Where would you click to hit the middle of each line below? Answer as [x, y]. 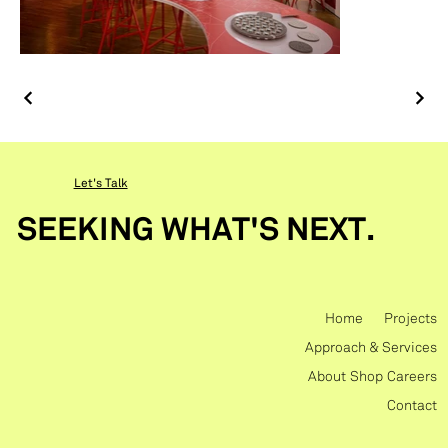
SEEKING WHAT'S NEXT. [196, 231]
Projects [410, 319]
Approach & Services [370, 348]
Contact [411, 406]
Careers [411, 377]
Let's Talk [100, 183]
